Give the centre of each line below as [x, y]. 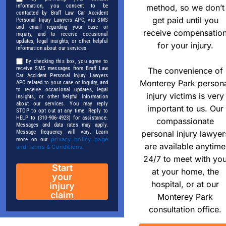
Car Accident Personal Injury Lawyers [62, 76]
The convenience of [185, 70]
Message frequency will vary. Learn [62, 132]
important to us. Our [185, 108]
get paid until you [185, 20]
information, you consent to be [62, 6]
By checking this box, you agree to [67, 62]
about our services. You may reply [62, 104]
